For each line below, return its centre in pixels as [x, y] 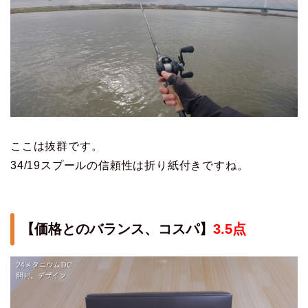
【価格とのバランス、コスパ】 [117, 229]
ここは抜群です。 [57, 146]
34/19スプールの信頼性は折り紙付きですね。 [130, 166]
